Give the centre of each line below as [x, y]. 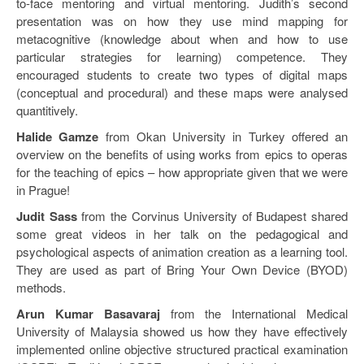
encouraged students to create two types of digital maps [182, 74]
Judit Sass [47, 216]
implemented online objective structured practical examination [182, 349]
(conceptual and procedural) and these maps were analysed [182, 92]
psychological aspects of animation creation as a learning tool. [182, 251]
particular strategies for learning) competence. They [182, 56]
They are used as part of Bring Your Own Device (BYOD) [182, 269]
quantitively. [47, 110]
